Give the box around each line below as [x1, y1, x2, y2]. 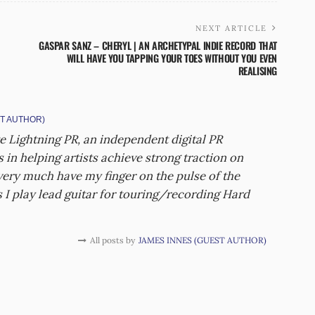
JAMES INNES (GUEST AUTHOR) [139, 234, 266, 245]
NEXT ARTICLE [195, 22, 267, 33]
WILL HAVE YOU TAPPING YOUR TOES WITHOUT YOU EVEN [66, 50, 277, 65]
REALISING [238, 63, 277, 78]
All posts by [90, 234, 135, 245]
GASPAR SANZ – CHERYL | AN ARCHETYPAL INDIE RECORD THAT [39, 37, 277, 53]
